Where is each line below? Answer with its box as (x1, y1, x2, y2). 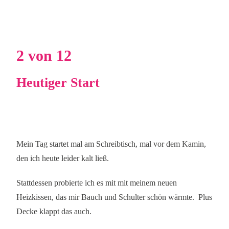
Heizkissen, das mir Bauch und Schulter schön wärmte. (16, 193, 195, 201)
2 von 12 (16, 47, 72, 64)
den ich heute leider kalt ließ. (16, 154, 109, 163)
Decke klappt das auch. (16, 207, 92, 216)
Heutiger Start (16, 75, 100, 90)
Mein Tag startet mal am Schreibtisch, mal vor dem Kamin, (16, 140, 207, 148)
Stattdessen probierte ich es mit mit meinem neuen (16, 178, 177, 187)
